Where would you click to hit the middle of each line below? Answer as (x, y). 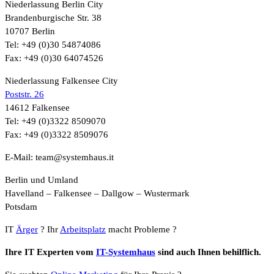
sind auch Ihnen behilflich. (208, 252)
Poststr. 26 (24, 94)
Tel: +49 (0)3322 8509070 (55, 121)
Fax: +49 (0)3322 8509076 (57, 135)
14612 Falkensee (37, 108)
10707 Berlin (30, 31)
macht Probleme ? (141, 230)
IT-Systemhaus (126, 252)
